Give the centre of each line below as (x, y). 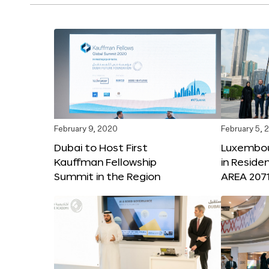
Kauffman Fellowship (105, 162)
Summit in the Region (107, 176)
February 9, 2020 (86, 129)
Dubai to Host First (101, 147)
